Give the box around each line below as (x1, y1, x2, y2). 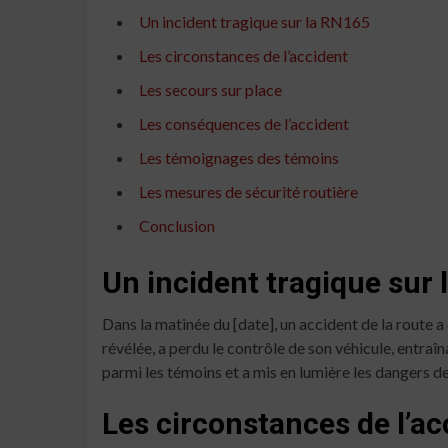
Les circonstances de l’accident (139, 45, 348, 65)
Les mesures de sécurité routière (139, 181, 358, 201)
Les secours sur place (139, 79, 282, 99)
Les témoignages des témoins (139, 147, 339, 167)
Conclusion (139, 215, 215, 235)
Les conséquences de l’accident (139, 113, 349, 133)
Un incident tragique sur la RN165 (139, 11, 370, 31)
